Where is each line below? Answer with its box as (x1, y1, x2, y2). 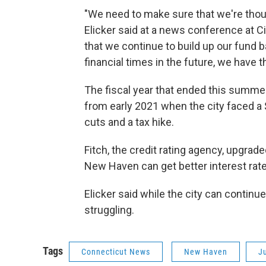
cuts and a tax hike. (84, 115, 174, 128)
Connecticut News (81, 246, 150, 256)
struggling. (84, 203, 134, 216)
